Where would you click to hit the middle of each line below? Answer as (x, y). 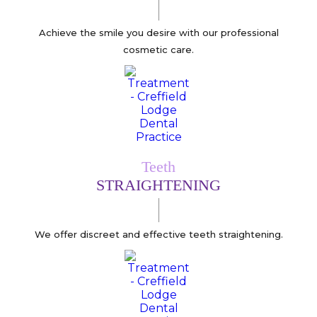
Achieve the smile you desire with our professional (158, 32)
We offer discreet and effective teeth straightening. (158, 234)
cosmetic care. (158, 49)
